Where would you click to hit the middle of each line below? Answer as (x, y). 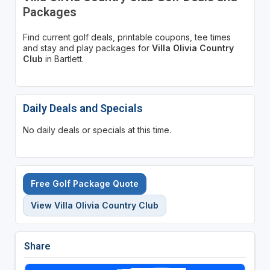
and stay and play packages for (87, 48)
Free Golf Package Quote (84, 183)
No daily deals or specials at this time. (97, 130)
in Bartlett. (63, 58)
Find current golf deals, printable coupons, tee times (127, 37)
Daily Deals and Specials (83, 108)
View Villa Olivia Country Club (94, 205)
